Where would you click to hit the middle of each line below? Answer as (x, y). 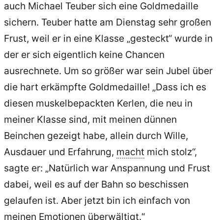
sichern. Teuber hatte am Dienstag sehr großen (108, 22)
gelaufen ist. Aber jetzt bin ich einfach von (97, 200)
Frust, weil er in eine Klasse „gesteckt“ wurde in (108, 38)
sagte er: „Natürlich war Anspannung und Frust (107, 168)
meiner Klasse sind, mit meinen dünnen (90, 119)
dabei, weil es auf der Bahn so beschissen (96, 184)
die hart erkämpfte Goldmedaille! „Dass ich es (105, 87)
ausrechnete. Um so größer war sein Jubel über (108, 70)
